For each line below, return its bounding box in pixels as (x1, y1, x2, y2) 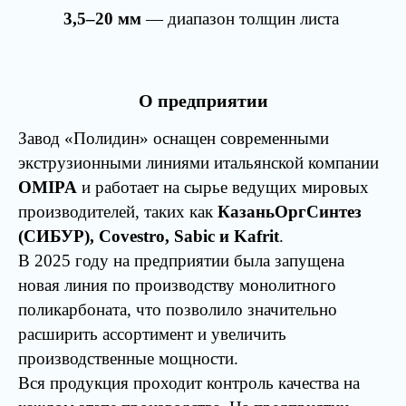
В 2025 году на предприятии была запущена (18, 251, 344, 270)
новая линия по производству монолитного (18, 275, 336, 295)
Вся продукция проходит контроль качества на (18, 373, 360, 392)
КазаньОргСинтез (217, 202, 362, 221)
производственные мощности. (18, 349, 238, 368)
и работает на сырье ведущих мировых (77, 178, 369, 197)
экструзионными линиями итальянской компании (18, 153, 379, 172)
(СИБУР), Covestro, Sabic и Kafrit (18, 227, 279, 246)
